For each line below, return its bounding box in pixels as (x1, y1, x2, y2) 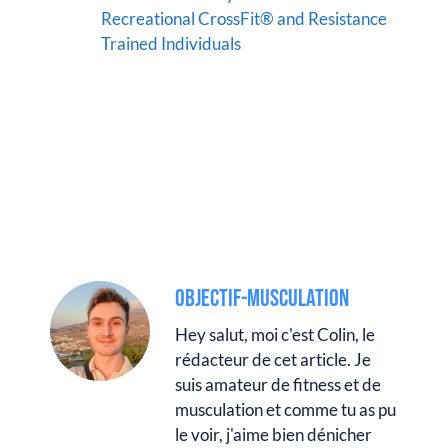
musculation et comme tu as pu (175, 399, 396, 420)
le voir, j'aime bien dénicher (175, 424, 372, 445)
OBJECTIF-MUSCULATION (175, 284, 349, 313)
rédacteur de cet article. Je (175, 349, 371, 370)
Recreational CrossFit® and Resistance (101, 7, 387, 29)
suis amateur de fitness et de (175, 374, 381, 395)
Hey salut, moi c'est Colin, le (175, 324, 375, 345)
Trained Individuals (101, 32, 241, 54)
